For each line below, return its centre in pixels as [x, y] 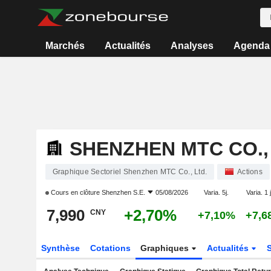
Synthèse [60, 248]
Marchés [65, 46]
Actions [250, 172]
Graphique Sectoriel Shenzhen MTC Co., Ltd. [129, 172]
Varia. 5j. [216, 192]
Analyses [192, 46]
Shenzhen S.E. [123, 192]
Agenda [251, 46]
